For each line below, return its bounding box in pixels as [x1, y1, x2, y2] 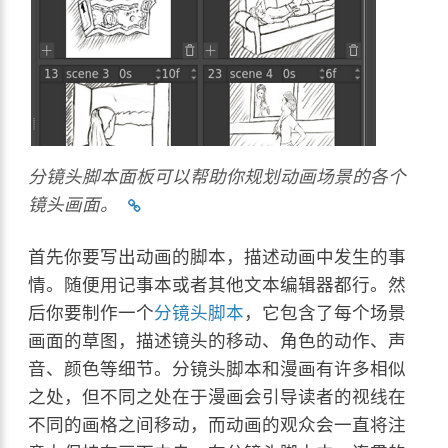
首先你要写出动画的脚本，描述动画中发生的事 [28, 246, 407, 268]
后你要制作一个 [28, 302, 155, 324]
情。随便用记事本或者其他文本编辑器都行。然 [28, 274, 407, 296]
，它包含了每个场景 [244, 302, 407, 324]
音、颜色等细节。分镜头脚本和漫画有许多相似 [28, 358, 407, 380]
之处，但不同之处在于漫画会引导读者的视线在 [28, 386, 407, 408]
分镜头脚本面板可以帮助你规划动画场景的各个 [28, 166, 407, 188]
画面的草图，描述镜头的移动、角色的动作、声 [28, 330, 407, 352]
